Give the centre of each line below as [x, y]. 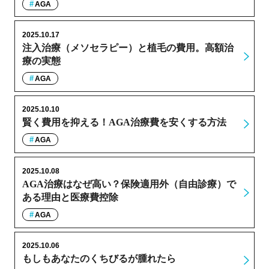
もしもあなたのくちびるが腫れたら [99, 259]
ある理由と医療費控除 [70, 197]
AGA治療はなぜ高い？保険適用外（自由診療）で [129, 184]
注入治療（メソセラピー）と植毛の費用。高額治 [128, 47]
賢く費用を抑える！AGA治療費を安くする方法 [124, 122]
